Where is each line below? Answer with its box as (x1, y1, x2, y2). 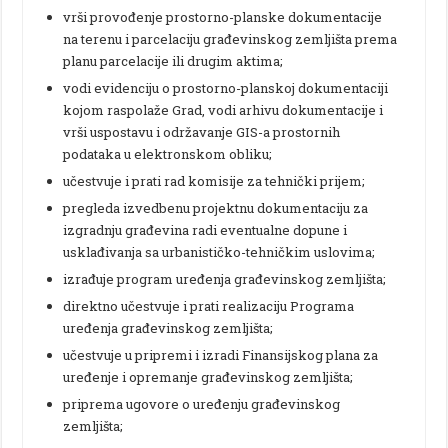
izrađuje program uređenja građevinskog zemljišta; (63, 269, 387, 288)
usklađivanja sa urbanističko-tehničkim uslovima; (63, 242, 376, 261)
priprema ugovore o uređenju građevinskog (63, 394, 341, 413)
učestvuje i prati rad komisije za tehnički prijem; (63, 171, 366, 190)
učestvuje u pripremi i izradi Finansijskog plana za (63, 345, 379, 364)
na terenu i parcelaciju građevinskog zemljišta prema (63, 29, 398, 48)
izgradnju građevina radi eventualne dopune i (63, 220, 348, 239)
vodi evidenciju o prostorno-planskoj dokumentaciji (63, 78, 389, 97)
